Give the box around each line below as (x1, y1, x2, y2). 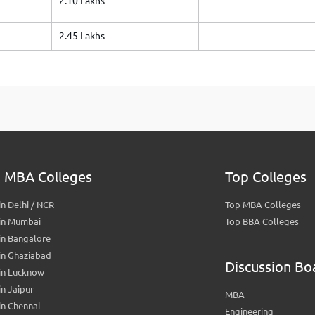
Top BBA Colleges (224, 217, 299, 226)
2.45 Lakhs (59, 30, 105, 41)
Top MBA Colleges (224, 200, 301, 210)
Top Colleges (224, 169, 307, 185)
